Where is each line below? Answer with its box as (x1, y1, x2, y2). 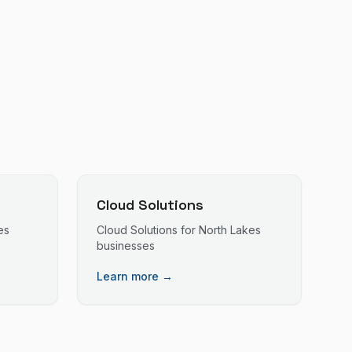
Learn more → (97, 269, 173, 283)
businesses (97, 239, 155, 252)
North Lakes (199, 223, 261, 236)
